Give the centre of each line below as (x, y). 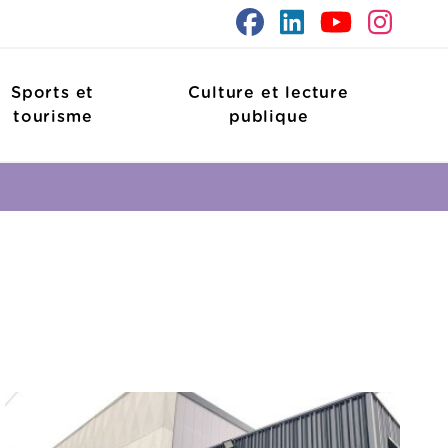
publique (268, 116)
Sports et (53, 92)
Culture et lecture (268, 92)
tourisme (52, 116)
